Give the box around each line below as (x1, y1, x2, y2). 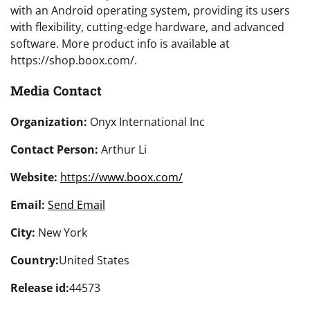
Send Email (48, 197, 105, 213)
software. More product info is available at (10, 35, 230, 51)
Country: (10, 253, 59, 268)
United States (59, 253, 129, 268)
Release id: (10, 280, 69, 296)
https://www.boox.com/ (60, 170, 183, 185)
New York (35, 225, 87, 241)
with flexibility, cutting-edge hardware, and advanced (10, 19, 284, 35)
